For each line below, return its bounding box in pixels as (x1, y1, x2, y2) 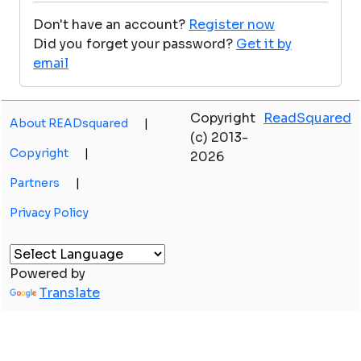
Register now (189, 16, 275, 33)
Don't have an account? (33, 16, 185, 33)
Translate (39, 284, 100, 301)
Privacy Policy (10, 205, 89, 220)
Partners (10, 176, 60, 190)
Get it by (236, 35, 292, 52)
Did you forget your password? (33, 35, 233, 52)
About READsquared (10, 116, 128, 131)
